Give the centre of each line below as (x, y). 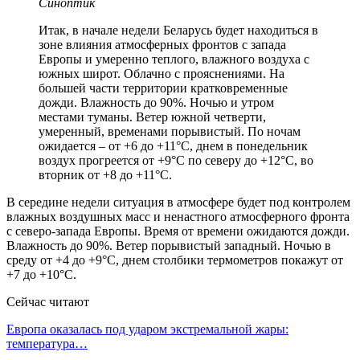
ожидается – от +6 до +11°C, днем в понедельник (173, 145)
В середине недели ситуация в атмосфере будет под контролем (178, 202)
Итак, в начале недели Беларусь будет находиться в (178, 30)
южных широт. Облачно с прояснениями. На (162, 73)
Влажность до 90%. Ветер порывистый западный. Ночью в (169, 245)
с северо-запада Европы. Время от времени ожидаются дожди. (178, 231)
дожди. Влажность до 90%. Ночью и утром (156, 102)
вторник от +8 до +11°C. (105, 174)
